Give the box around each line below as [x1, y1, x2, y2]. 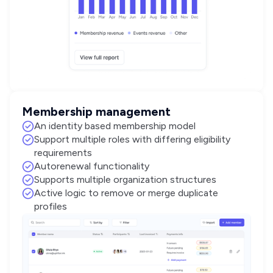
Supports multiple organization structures [34, 173, 216, 185]
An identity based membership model [34, 119, 196, 132]
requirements [34, 146, 92, 158]
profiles [34, 200, 67, 212]
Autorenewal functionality [34, 160, 149, 172]
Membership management [22, 104, 171, 119]
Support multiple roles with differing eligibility [34, 133, 230, 145]
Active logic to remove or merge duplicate [34, 186, 218, 199]
